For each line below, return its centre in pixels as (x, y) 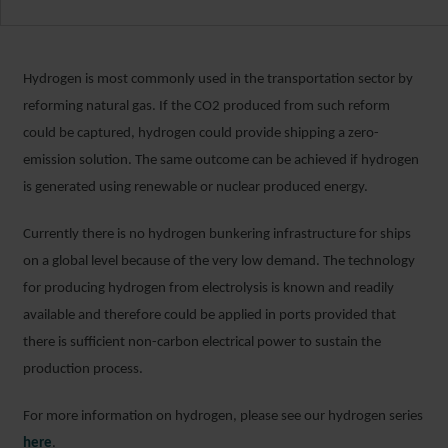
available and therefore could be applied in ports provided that (209, 315)
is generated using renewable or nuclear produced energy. (195, 187)
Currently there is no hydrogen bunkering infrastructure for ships (217, 234)
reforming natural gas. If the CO (117, 106)
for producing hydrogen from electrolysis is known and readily (208, 288)
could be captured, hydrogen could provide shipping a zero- (201, 133)
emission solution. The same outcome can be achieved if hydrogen (221, 160)
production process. (83, 369)
